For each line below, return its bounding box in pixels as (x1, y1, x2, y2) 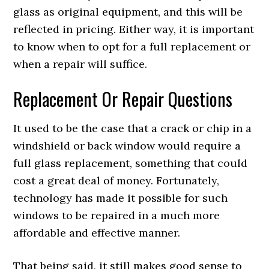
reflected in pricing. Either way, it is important (13, 22, 255, 36)
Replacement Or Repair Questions (13, 85, 233, 112)
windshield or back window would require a (13, 139, 241, 153)
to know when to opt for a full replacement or (13, 40, 251, 53)
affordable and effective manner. (13, 226, 181, 240)
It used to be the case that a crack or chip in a (13, 121, 252, 135)
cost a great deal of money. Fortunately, (13, 174, 220, 187)
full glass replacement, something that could (13, 156, 248, 170)
